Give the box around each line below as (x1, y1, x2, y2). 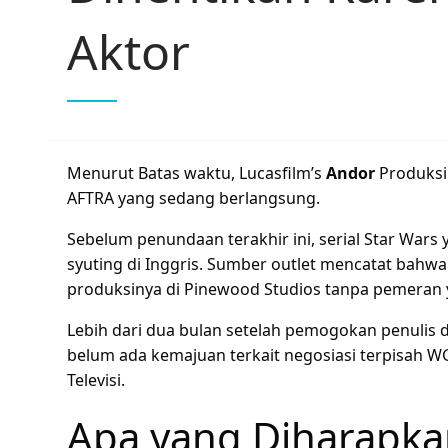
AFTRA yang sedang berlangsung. (67, 187, 320, 209)
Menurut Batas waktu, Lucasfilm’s (67, 162, 326, 184)
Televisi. (67, 369, 125, 391)
